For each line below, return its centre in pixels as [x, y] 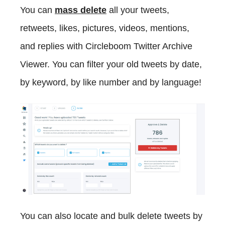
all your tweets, [138, 10]
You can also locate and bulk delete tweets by [111, 216]
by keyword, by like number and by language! [111, 83]
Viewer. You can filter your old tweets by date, [111, 65]
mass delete [81, 10]
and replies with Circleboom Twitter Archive [106, 46]
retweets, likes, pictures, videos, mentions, [105, 28]
